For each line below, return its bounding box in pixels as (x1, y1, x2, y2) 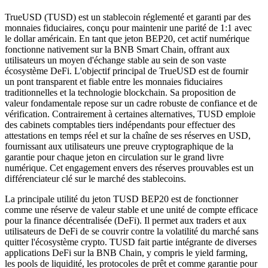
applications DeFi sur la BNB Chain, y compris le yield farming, (5, 247, 248, 258)
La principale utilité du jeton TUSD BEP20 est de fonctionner (5, 193, 238, 204)
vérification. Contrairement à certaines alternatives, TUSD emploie (5, 108, 255, 119)
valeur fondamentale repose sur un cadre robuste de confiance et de (5, 98, 257, 108)
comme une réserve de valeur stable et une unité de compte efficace (5, 204, 258, 215)
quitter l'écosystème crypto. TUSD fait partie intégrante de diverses (5, 236, 257, 247)
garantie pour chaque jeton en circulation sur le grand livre (5, 151, 224, 162)
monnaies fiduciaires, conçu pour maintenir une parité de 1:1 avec (5, 22, 252, 33)
